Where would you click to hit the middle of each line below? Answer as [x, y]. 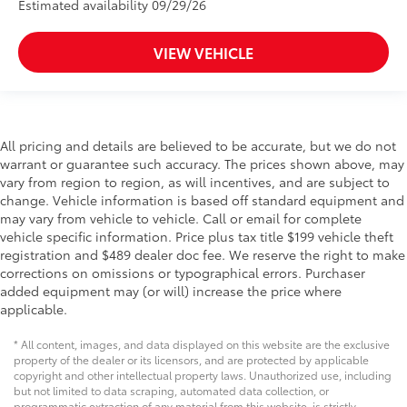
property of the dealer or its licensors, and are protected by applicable [191, 359]
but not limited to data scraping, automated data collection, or [171, 390]
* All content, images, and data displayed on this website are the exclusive [202, 343]
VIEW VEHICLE [203, 52]
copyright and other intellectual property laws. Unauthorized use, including [203, 374]
